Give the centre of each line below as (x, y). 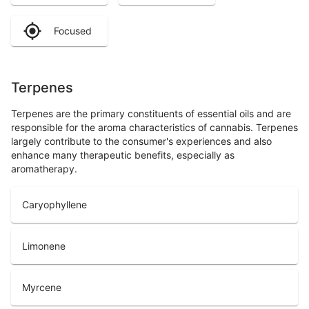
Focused (73, 30)
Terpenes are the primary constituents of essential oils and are (151, 113)
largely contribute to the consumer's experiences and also (141, 141)
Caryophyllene (54, 204)
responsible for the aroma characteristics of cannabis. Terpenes (154, 127)
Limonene (44, 246)
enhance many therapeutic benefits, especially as (123, 154)
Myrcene (42, 287)
